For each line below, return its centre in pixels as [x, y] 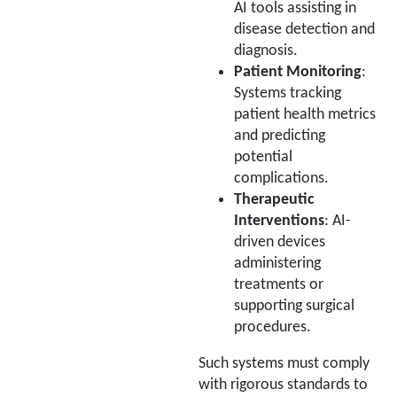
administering [277, 263]
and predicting [280, 136]
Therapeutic [274, 199]
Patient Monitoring [298, 72]
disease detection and [304, 29]
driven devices [280, 242]
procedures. [272, 327]
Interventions [279, 221]
